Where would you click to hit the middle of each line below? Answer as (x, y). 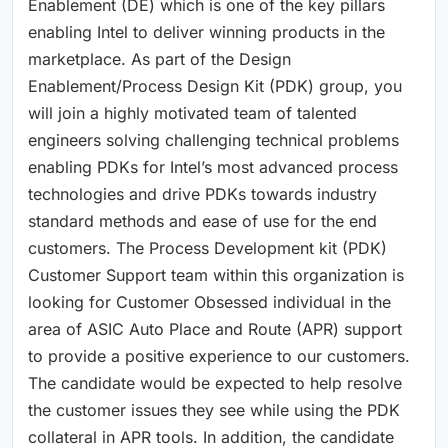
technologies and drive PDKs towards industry (202, 193)
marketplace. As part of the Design (159, 58)
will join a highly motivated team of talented (192, 112)
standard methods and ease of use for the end (202, 220)
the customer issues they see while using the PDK (214, 409)
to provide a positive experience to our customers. (219, 355)
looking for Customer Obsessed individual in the (209, 301)
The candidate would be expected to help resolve (215, 382)
